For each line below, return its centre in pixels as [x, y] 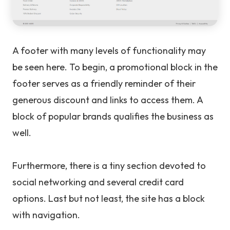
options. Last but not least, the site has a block [109, 199]
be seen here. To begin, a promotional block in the [115, 67]
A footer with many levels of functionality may [109, 51]
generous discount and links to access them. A [108, 100]
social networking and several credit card [98, 182]
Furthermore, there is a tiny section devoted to [109, 166]
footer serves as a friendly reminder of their [104, 84]
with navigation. [46, 215]
